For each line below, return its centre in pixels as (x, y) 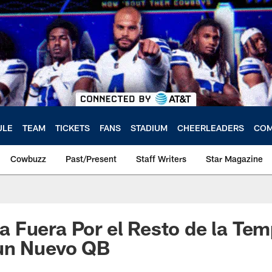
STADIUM (149, 127)
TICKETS (73, 127)
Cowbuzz (28, 159)
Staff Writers (161, 159)
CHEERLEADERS (211, 127)
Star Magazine (234, 159)
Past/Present (91, 159)
